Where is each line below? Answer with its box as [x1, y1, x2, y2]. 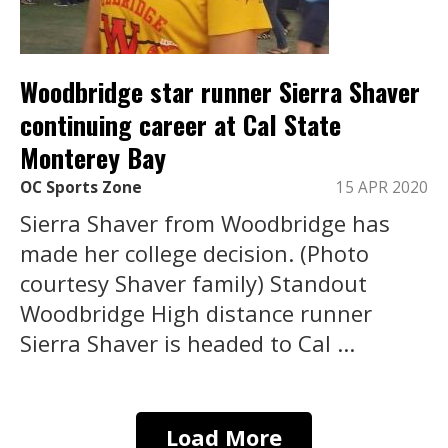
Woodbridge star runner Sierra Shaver [20, 72, 420, 112]
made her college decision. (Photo [20, 237, 369, 268]
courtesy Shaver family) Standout [20, 267, 367, 298]
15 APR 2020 [336, 176, 428, 198]
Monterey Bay [20, 138, 166, 178]
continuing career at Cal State [20, 105, 341, 145]
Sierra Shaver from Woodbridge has [20, 207, 390, 238]
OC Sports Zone [20, 176, 142, 198]
